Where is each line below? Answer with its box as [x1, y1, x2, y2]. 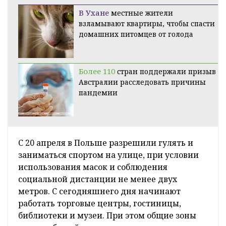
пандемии [79, 88, 118, 98]
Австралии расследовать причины [79, 77, 206, 87]
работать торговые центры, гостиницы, [18, 198, 181, 209]
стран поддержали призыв [117, 67, 216, 77]
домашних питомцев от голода [79, 29, 193, 39]
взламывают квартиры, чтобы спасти [79, 19, 215, 29]
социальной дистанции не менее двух [18, 174, 177, 185]
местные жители [111, 8, 173, 18]
